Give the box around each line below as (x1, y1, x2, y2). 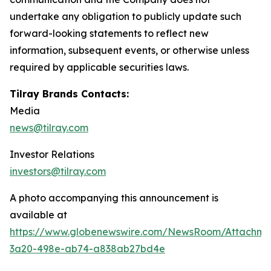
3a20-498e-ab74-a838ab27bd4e (10, 243, 165, 255)
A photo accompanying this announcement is (10, 192, 218, 204)
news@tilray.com (10, 122, 88, 134)
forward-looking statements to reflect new (10, 27, 209, 39)
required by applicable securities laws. (10, 61, 194, 73)
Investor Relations (10, 148, 97, 160)
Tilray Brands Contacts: (10, 88, 129, 100)
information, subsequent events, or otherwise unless (10, 44, 249, 56)
